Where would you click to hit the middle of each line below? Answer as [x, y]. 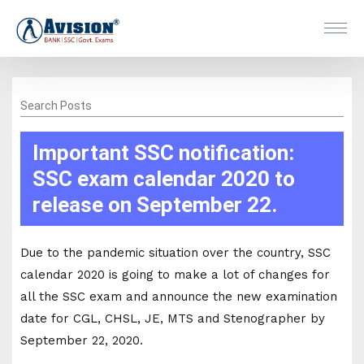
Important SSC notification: [163, 152]
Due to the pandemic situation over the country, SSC [175, 252]
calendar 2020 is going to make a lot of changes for [175, 274]
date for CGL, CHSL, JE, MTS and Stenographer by [173, 318]
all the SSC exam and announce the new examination [179, 296]
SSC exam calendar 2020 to [164, 178]
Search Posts [56, 105]
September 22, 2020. [82, 340]
